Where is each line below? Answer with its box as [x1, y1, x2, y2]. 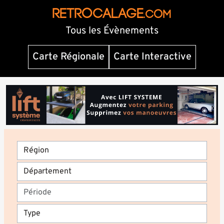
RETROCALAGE [52, 6, 143, 21]
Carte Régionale [32, 50, 104, 63]
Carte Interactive [113, 50, 191, 63]
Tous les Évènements [65, 24, 158, 37]
